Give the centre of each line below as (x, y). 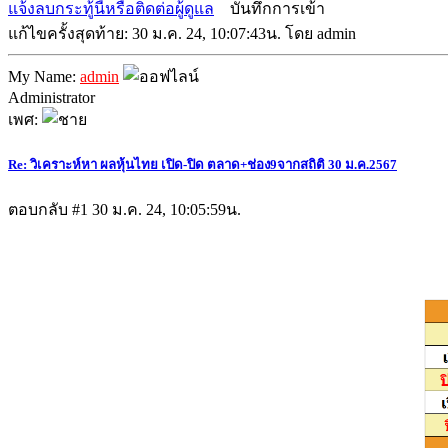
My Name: (44, 76)
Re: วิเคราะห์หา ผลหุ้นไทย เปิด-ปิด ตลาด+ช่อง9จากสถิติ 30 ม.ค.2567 (202, 164)
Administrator (51, 97)
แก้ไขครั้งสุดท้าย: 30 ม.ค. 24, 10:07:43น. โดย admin (182, 33)
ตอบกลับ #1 (50, 209)
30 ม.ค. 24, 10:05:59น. (166, 209)
